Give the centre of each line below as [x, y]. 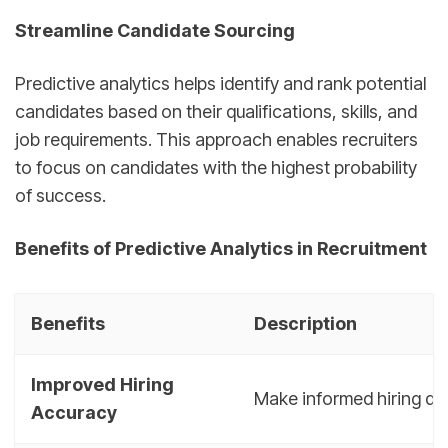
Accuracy [74, 412]
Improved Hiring [102, 384]
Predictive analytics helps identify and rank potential [220, 83]
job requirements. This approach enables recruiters [216, 139]
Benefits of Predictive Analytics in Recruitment [221, 248]
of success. [60, 195]
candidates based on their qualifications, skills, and [216, 111]
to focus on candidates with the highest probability [216, 167]
